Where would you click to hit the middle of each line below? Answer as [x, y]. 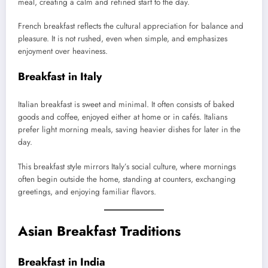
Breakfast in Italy [60, 76]
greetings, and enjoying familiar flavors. [87, 191]
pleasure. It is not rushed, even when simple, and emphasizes [123, 38]
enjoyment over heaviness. [63, 51]
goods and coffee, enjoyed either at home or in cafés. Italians [123, 117]
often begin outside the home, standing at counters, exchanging [127, 179]
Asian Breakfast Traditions [99, 231]
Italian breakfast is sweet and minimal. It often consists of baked [126, 105]
